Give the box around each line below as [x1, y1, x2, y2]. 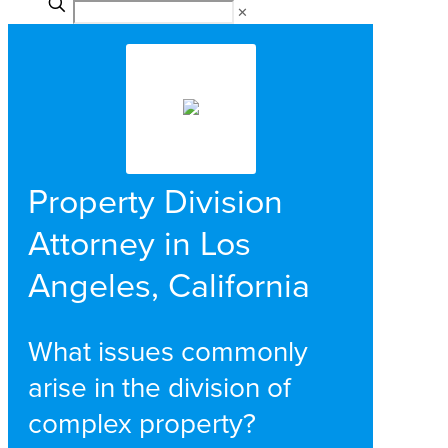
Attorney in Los [28, 218, 251, 266]
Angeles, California [28, 260, 310, 308]
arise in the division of [28, 367, 291, 407]
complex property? [28, 403, 256, 443]
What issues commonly [28, 331, 308, 371]
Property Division [28, 176, 283, 224]
